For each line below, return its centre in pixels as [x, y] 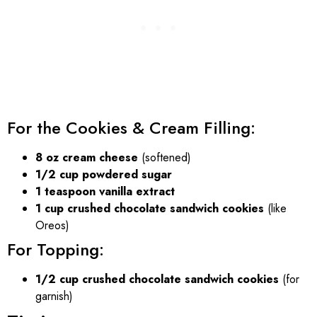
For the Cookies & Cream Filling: [131, 127]
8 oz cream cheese [87, 157]
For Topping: [56, 249]
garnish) [54, 296]
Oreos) [52, 225]
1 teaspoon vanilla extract [105, 191]
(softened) [165, 157]
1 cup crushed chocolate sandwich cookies [150, 208]
